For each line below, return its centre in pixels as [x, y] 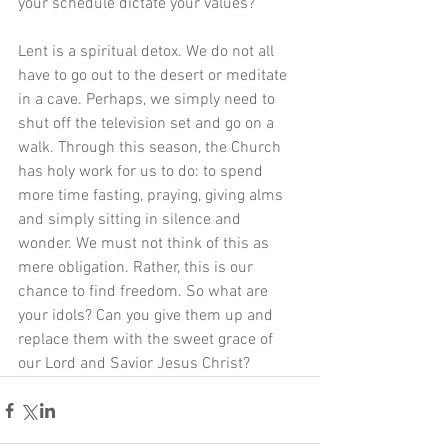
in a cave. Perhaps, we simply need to [148, 100]
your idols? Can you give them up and [147, 316]
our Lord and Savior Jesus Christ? [134, 364]
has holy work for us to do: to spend [142, 172]
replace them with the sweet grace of [147, 340]
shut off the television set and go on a [148, 124]
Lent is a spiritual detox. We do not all [148, 52]
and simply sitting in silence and [131, 220]
